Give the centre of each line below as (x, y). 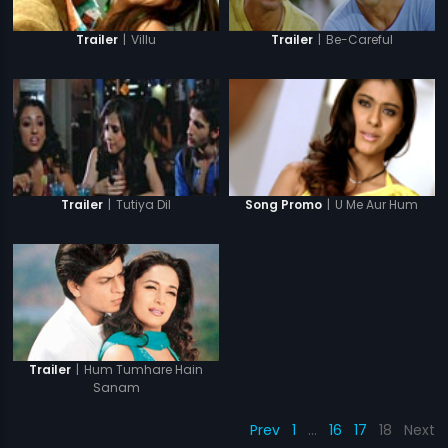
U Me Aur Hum (377, 204)
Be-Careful (359, 39)
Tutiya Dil (144, 204)
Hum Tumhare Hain (144, 369)
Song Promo (284, 205)
